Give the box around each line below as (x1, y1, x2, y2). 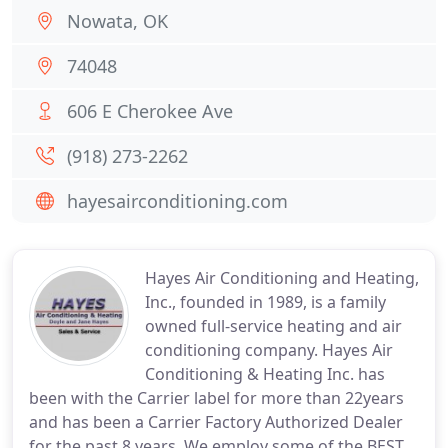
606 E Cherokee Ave (67, 99, 233, 123)
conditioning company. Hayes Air (145, 339, 393, 361)
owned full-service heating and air (145, 315, 402, 337)
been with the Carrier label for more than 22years (29, 387, 404, 409)
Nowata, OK (67, 9, 168, 33)
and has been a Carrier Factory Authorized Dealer (29, 411, 403, 433)
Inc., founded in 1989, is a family (145, 291, 386, 313)
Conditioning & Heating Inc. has (145, 363, 385, 385)
